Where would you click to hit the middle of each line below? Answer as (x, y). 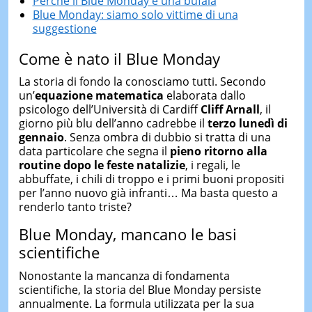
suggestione (64, 28)
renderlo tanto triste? (75, 207)
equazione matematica (100, 95)
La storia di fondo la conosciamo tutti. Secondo (142, 81)
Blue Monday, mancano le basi (127, 234)
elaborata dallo (206, 95)
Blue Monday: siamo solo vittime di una (135, 14)
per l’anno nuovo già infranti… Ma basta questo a (148, 193)
